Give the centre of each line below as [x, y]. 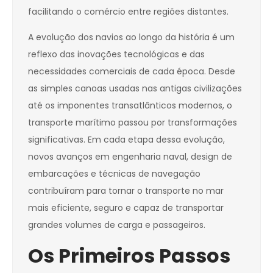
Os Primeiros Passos [129, 256]
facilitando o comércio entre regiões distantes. [128, 12]
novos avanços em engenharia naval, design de [130, 157]
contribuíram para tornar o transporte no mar [126, 191]
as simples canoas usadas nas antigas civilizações [135, 89]
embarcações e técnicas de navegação [114, 174]
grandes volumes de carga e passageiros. [117, 225]
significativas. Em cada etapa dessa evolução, [126, 140]
